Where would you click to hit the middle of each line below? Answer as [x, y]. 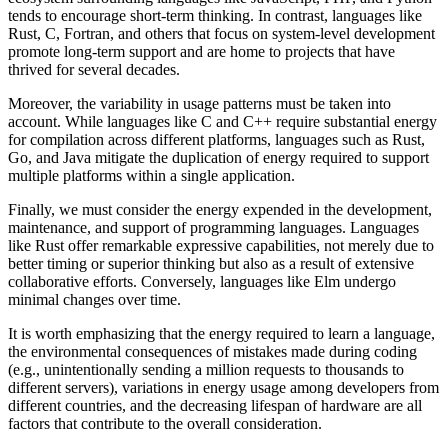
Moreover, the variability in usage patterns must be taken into [199, 104]
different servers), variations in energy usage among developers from [223, 388]
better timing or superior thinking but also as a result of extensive [211, 264]
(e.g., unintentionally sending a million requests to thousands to [206, 370]
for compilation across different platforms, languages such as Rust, [216, 140]
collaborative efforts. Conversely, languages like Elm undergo [202, 282]
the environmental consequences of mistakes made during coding [212, 352]
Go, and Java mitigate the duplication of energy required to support [218, 158]
